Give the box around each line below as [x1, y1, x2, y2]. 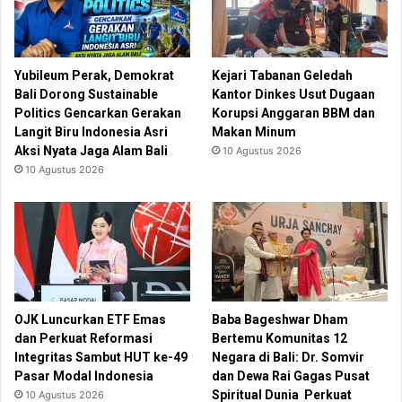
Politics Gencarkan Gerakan [14, 106, 181, 121]
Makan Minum [212, 125, 297, 140]
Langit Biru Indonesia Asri [14, 125, 168, 140]
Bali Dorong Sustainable [14, 87, 158, 102]
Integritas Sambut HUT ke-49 [14, 349, 188, 364]
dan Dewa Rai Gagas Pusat [212, 368, 371, 383]
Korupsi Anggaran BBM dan [212, 106, 376, 121]
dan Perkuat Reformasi [14, 330, 153, 345]
